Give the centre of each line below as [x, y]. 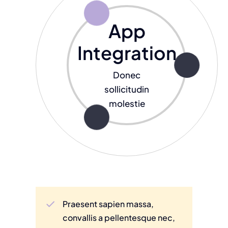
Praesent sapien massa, [108, 204]
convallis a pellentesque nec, [119, 218]
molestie [127, 104]
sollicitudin [127, 89]
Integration [127, 52]
